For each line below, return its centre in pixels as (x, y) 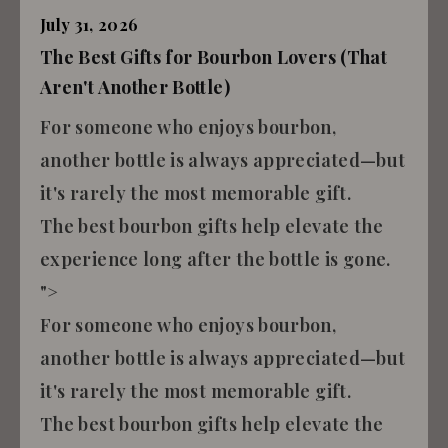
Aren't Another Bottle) (135, 86)
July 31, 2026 (89, 24)
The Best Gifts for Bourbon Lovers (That (214, 56)
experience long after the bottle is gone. (215, 258)
